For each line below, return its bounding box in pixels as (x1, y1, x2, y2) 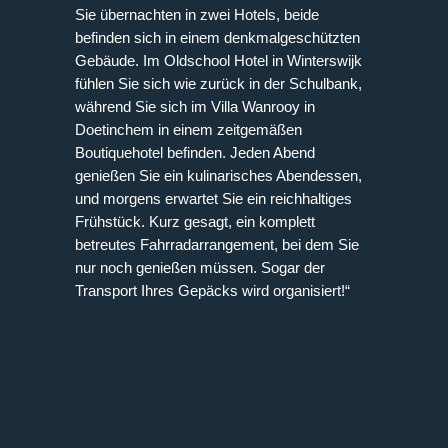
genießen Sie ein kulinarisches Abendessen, (75, 166, 362, 184)
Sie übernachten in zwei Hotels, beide (75, 5, 319, 23)
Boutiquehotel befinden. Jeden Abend (75, 143, 315, 161)
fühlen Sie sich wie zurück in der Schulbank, (75, 74, 362, 92)
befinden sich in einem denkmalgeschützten (75, 28, 360, 46)
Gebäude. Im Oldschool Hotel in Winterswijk (75, 51, 362, 69)
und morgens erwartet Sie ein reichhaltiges (75, 189, 352, 207)
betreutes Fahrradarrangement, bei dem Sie (75, 235, 359, 253)
